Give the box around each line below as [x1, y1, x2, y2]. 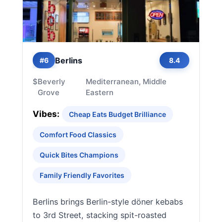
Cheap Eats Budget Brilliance [69, 110, 166, 118]
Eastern [86, 88, 114, 97]
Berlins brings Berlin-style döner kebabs [33, 197, 183, 207]
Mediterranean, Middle [86, 77, 167, 86]
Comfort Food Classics [40, 130, 116, 139]
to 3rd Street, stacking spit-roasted [33, 210, 166, 220]
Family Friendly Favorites [40, 171, 124, 179]
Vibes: [33, 109, 59, 119]
